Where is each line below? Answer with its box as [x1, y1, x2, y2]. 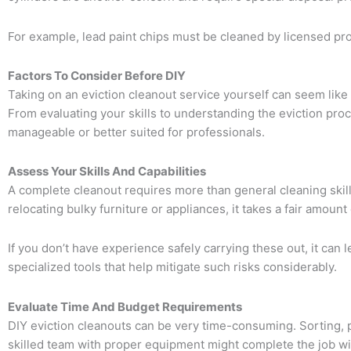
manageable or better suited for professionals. [8, 124, 265, 139]
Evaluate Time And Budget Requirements [8, 299, 242, 314]
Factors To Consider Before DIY [8, 67, 186, 83]
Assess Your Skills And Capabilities [8, 164, 206, 179]
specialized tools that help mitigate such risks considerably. [8, 259, 337, 275]
